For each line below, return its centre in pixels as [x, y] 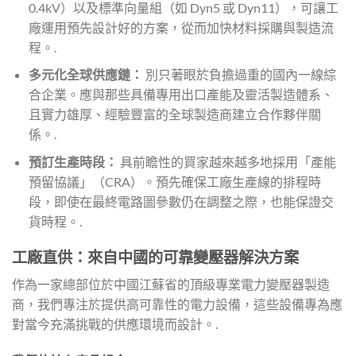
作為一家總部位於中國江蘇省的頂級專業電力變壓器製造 [171, 284]
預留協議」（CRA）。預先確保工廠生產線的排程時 [174, 181]
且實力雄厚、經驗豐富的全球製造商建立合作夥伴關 [174, 114]
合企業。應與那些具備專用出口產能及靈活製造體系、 [181, 95]
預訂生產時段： [73, 161]
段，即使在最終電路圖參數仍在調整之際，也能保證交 [181, 201]
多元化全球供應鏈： [85, 75]
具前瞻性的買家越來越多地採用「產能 [226, 161]
